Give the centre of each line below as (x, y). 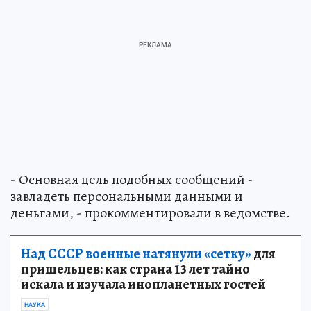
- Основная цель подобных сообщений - (132, 179)
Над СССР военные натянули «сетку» (136, 253)
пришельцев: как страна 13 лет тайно (135, 269)
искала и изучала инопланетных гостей (143, 284)
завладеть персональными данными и (127, 196)
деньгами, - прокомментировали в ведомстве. (150, 212)
